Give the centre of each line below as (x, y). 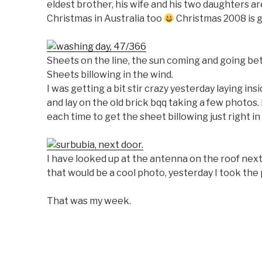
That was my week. (89, 201)
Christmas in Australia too (105, 18)
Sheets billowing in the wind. (110, 75)
